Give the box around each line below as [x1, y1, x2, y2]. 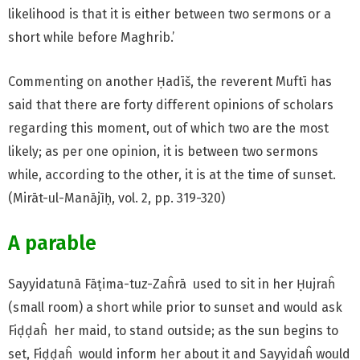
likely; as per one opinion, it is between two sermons [8, 143, 318, 159]
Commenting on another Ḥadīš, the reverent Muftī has [8, 73, 332, 89]
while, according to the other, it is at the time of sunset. [8, 166, 336, 182]
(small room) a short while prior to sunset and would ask [8, 299, 342, 315]
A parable [8, 231, 96, 256]
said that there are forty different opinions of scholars [8, 96, 333, 112]
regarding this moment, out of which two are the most [8, 120, 329, 136]
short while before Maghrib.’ [8, 30, 174, 46]
